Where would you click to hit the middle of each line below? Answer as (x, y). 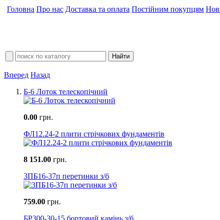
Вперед (16, 75)
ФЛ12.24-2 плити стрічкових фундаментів (94, 134)
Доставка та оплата (97, 9)
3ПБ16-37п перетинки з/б (66, 176)
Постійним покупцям (168, 9)
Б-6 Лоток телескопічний (66, 92)
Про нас (50, 9)
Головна (21, 9)
